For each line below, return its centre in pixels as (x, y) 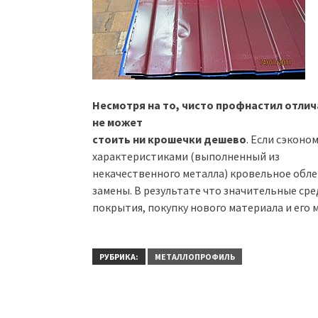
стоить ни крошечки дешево (169, 139)
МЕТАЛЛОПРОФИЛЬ (195, 257)
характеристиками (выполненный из (186, 157)
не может (117, 122)
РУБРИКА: (119, 257)
